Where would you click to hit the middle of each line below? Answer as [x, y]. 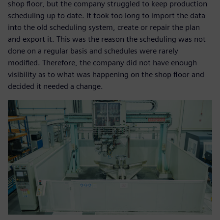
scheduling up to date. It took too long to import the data [107, 15]
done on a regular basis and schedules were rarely [93, 51]
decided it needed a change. [55, 86]
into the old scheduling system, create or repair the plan [104, 27]
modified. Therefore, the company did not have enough [102, 62]
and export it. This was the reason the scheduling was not [107, 39]
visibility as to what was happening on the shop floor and [106, 74]
